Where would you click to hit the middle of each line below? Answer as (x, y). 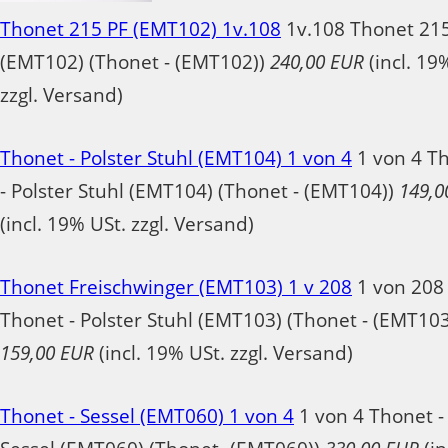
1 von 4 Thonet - (369, 415)
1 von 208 (398, 286)
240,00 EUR (317, 61)
